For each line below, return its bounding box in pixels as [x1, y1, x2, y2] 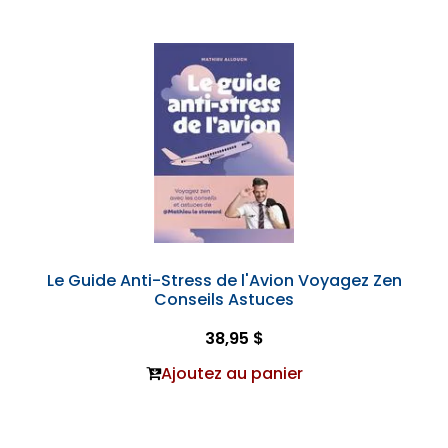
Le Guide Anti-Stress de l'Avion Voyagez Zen [46, 269, 402, 292]
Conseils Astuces [154, 288, 294, 311]
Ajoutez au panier [160, 362, 303, 385]
